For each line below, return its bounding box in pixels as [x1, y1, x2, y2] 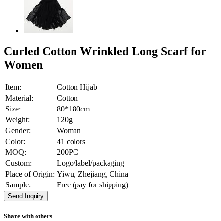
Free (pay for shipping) [57, 180, 128, 189]
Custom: [5, 158, 32, 167]
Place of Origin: [5, 169, 55, 178]
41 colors [57, 137, 85, 146]
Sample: [5, 180, 31, 189]
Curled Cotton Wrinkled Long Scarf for [4, 44, 206, 58]
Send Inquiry [8, 192, 44, 200]
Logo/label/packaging [57, 158, 124, 167]
